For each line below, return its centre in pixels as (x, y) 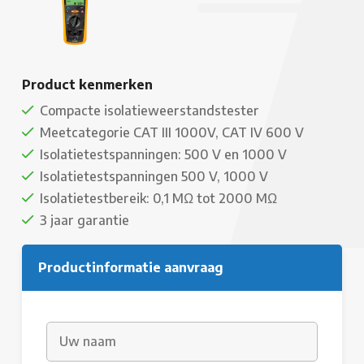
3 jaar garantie (84, 221)
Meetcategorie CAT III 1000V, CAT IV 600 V (172, 133)
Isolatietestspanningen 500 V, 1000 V (154, 177)
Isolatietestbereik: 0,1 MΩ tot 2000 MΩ (158, 199)
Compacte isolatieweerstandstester (149, 111)
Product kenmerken (87, 85)
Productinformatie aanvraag (131, 268)
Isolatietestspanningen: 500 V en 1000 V (163, 155)
